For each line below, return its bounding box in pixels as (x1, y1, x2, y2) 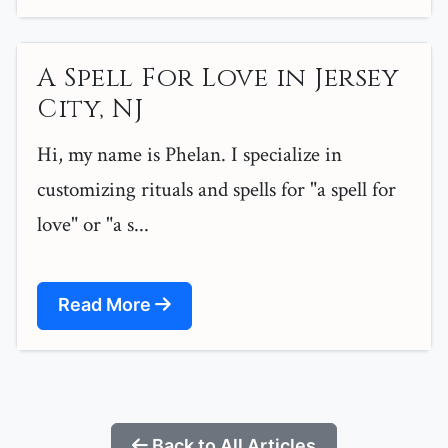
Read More (58, 294, 155, 316)
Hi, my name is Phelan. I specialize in (37, 141, 342, 169)
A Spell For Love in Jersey (37, 61, 399, 97)
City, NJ (37, 92, 143, 128)
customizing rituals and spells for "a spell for (37, 176, 396, 204)
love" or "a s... (37, 211, 149, 239)
